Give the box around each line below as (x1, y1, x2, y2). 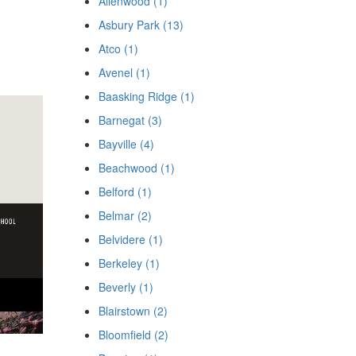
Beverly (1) (98, 279, 153, 295)
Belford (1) (98, 184, 152, 199)
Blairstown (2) (98, 303, 168, 319)
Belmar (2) (98, 207, 152, 223)
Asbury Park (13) (98, 17, 184, 33)
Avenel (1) (98, 64, 150, 80)
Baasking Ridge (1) (98, 88, 195, 104)
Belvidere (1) (98, 231, 163, 247)
